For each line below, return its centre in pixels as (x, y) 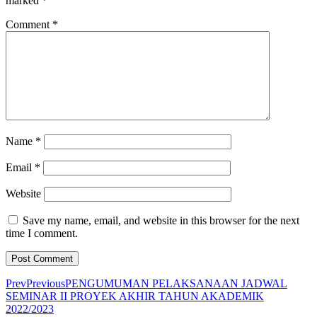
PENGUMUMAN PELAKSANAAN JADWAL (176, 284)
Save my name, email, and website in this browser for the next (161, 221)
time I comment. (42, 234)
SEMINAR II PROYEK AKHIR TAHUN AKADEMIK (135, 296)
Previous (46, 284)
